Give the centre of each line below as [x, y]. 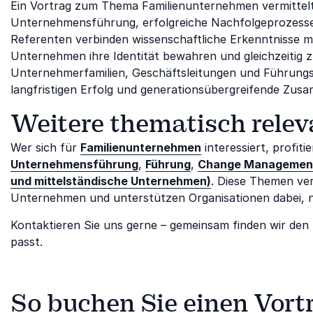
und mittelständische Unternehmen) [111, 181]
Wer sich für [45, 147]
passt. [27, 241]
